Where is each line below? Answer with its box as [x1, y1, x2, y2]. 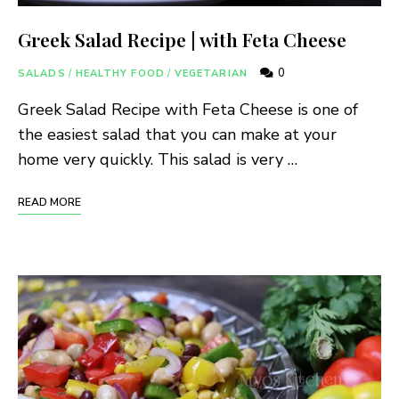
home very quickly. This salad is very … [18, 149, 297, 171]
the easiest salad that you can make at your [18, 124, 337, 146]
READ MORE [18, 195, 81, 210]
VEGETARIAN [174, 67, 248, 81]
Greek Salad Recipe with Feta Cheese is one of [18, 99, 358, 121]
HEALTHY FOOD [75, 67, 165, 81]
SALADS [18, 67, 66, 81]
